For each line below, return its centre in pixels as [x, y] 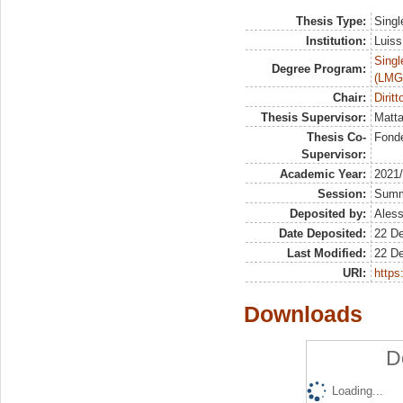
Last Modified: [326, 254]
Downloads [303, 314]
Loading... [357, 391]
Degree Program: [318, 69]
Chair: [349, 98]
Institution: [336, 41]
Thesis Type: [331, 22]
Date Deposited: [322, 234]
